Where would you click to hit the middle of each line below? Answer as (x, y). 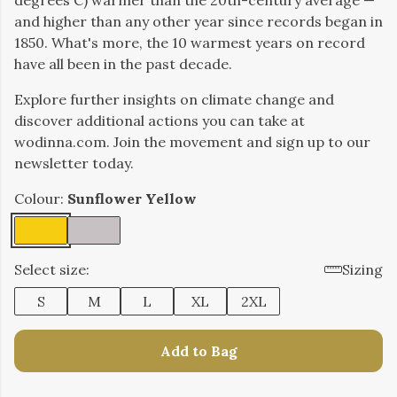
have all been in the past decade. (123, 64)
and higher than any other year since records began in (198, 21)
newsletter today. (74, 163)
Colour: (41, 198)
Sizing (362, 269)
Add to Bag (198, 351)
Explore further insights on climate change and (174, 99)
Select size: (52, 269)
